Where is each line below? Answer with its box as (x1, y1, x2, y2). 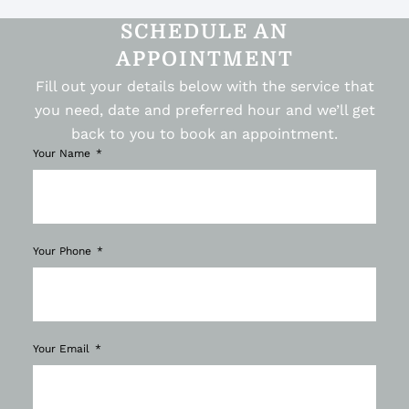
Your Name (32, 146, 94, 160)
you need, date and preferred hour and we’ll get (34, 100, 375, 119)
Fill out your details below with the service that (35, 77, 374, 95)
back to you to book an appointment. (71, 124, 338, 142)
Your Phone (32, 244, 95, 257)
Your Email (32, 341, 93, 355)
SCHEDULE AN (121, 19, 288, 43)
